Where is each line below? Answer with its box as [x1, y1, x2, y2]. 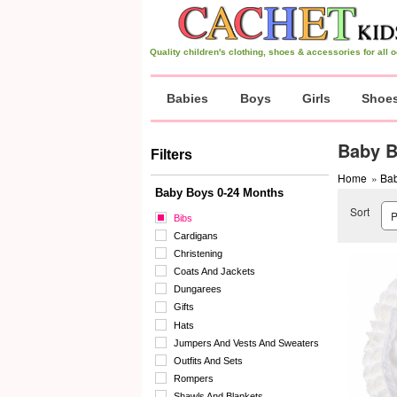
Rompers [174, 372, 214, 384]
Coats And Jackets [174, 266, 255, 277]
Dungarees [174, 284, 222, 295]
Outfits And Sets [174, 354, 243, 366]
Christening [174, 248, 222, 260]
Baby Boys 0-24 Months [155, 186, 284, 199]
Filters [151, 147, 192, 162]
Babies [167, 91, 208, 105]
